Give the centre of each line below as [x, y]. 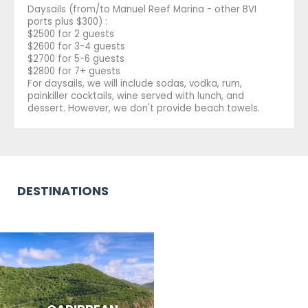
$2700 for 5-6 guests [76, 58]
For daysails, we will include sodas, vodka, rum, [135, 83]
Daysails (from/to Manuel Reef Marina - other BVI [142, 9]
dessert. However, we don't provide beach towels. [144, 108]
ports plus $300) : [67, 21]
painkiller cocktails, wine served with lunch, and [136, 96]
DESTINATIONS [63, 190]
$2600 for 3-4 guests [76, 46]
